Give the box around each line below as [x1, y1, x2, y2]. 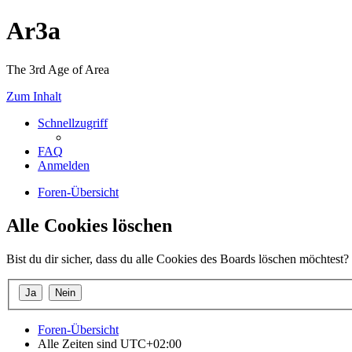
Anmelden [38, 158, 90, 172]
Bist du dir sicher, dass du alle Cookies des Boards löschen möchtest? [6, 251, 349, 266]
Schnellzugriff [38, 115, 108, 130]
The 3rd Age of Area [6, 62, 109, 76]
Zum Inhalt [6, 89, 61, 103]
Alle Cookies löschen [6, 214, 172, 236]
